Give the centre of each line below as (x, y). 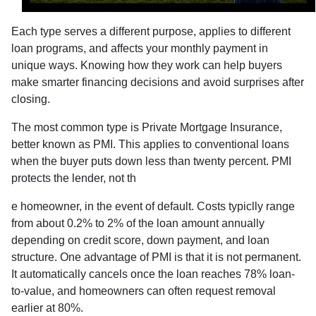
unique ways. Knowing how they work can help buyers (147, 66)
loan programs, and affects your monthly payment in (140, 49)
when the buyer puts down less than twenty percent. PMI (151, 162)
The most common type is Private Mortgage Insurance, (147, 128)
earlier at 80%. (47, 308)
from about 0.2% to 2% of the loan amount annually (138, 224)
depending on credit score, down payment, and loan (140, 241)
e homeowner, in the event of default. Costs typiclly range (153, 207)
